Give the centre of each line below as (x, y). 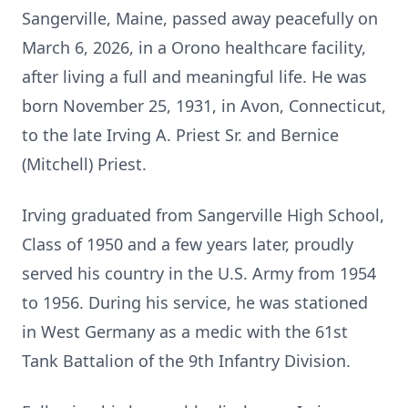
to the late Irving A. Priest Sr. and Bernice (180, 135)
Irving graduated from (110, 215)
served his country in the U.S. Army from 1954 (199, 273)
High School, (333, 215)
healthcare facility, (293, 47)
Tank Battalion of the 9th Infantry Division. (186, 361)
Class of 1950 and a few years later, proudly (188, 244)
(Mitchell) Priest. (84, 164)
